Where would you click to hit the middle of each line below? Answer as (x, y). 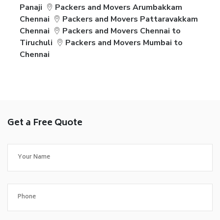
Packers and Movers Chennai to (122, 31)
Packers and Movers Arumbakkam (119, 7)
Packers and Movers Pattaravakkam (130, 19)
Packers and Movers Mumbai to (124, 43)
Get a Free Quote (45, 123)
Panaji (31, 7)
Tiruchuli (36, 43)
